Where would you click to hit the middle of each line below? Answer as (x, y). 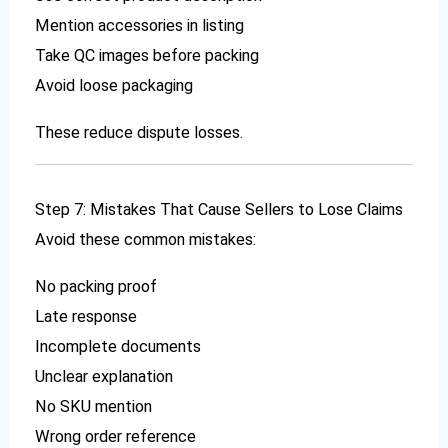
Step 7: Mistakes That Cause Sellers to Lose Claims (219, 210)
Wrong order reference (116, 436)
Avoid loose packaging (114, 86)
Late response (86, 316)
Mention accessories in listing (140, 26)
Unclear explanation (104, 376)
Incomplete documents (118, 346)
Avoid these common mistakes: (146, 240)
